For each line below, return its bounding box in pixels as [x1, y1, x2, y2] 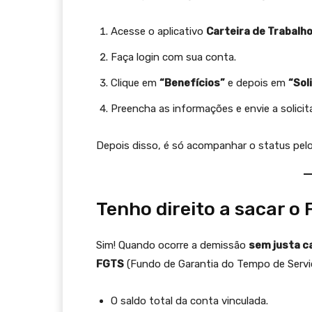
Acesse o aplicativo [111, 25, 206, 38]
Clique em [111, 77, 159, 89]
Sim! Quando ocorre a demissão [96, 239, 249, 251]
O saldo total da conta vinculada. [111, 295, 268, 307]
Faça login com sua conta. [111, 51, 236, 63]
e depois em [225, 77, 288, 89]
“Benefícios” [159, 77, 225, 89]
